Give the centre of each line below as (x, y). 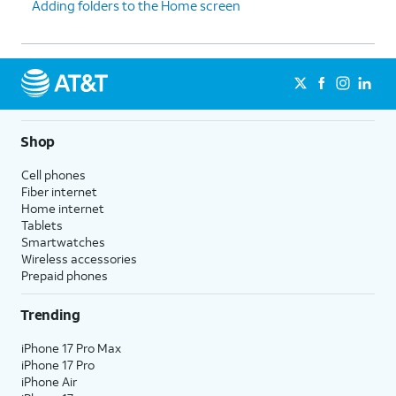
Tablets (42, 225)
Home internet (63, 208)
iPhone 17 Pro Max (71, 347)
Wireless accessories (79, 258)
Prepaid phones (65, 275)
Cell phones (53, 174)
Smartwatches (63, 241)
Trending (50, 314)
